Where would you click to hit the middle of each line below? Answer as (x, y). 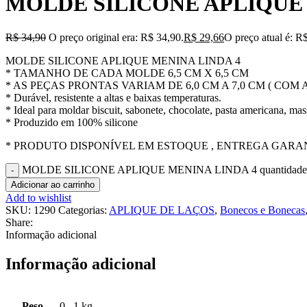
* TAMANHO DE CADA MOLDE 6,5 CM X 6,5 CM (127, 73)
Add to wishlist (38, 197)
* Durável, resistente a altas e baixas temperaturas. (113, 97)
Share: (19, 222)
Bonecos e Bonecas (262, 210)
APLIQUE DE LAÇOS (162, 210)
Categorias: (83, 210)
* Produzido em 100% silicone (72, 122)
